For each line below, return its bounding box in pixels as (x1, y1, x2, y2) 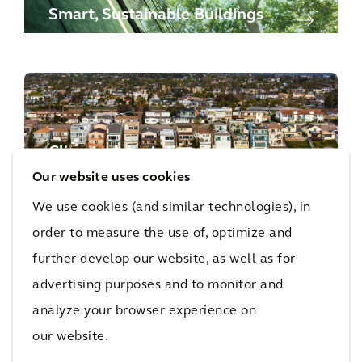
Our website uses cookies (32, 170, 190, 183)
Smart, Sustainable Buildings (48, 7, 263, 23)
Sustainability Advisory (48, 282, 221, 298)
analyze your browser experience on (32, 304, 256, 317)
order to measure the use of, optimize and (32, 226, 293, 239)
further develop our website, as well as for (32, 252, 296, 265)
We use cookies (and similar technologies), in (32, 200, 311, 213)
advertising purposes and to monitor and (32, 278, 284, 291)
